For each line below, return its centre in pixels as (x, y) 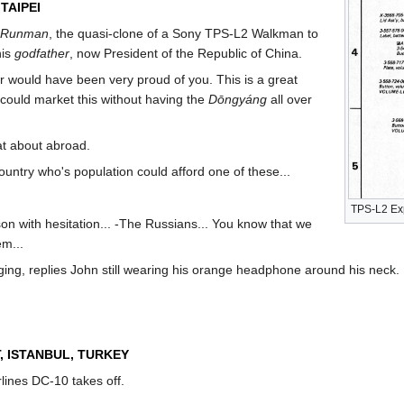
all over (289, 99)
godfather (42, 53)
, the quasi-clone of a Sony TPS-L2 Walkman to (184, 33)
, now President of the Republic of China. (186, 53)
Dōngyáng (238, 99)
